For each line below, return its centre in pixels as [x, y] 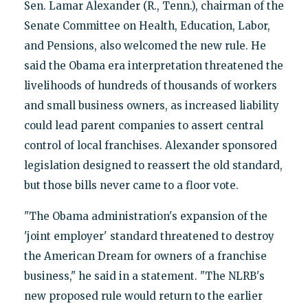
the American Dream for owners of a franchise [145, 256]
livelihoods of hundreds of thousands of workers [150, 85]
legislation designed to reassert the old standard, [153, 165]
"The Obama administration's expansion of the [145, 216]
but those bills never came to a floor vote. [131, 185]
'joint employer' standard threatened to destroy [149, 236]
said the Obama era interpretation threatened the [153, 65]
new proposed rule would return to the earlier [143, 296]
